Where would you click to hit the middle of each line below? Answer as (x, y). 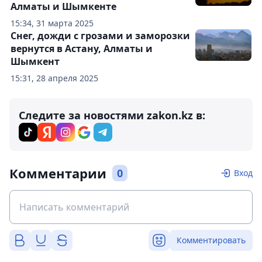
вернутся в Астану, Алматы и (82, 49)
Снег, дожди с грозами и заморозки (100, 36)
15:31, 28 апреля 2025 (54, 78)
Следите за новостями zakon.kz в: (112, 115)
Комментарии (58, 173)
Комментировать (211, 240)
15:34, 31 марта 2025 (52, 23)
